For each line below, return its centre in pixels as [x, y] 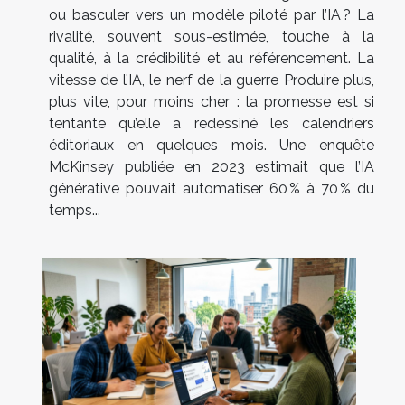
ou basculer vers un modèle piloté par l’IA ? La [212, 15]
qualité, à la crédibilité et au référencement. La [212, 59]
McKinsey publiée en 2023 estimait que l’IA [212, 167]
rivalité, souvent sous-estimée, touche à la [212, 37]
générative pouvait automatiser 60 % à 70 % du [212, 189]
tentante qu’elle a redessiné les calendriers [212, 124]
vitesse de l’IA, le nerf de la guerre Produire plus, [212, 80]
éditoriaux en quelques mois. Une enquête [212, 146]
